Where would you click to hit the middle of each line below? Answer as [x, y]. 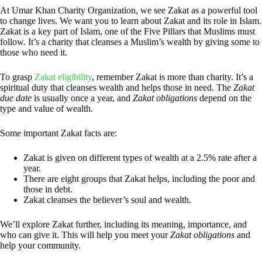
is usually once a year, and [82, 98]
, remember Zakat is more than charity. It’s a [173, 77]
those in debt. [48, 189]
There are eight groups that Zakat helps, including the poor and [139, 178]
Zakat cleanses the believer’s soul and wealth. [107, 199]
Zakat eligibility [63, 77]
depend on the [224, 98]
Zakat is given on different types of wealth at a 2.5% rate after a [140, 157]
